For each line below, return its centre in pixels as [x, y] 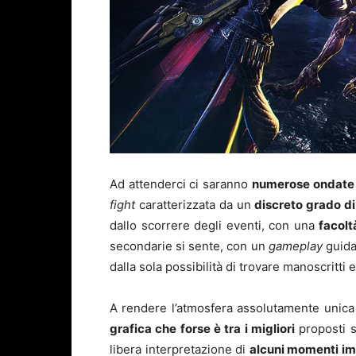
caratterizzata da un [195, 205]
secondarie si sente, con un [189, 246]
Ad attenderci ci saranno [181, 184]
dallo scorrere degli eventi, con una [214, 226]
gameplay [295, 246]
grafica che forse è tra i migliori [202, 329]
